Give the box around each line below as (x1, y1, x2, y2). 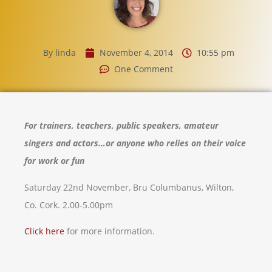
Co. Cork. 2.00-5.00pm (24, 199, 113, 211)
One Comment (114, 63, 173, 75)
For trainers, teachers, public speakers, (24, 120, 184, 132)
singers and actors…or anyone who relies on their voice (24, 137, 246, 149)
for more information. (64, 225, 155, 237)
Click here (24, 225, 64, 237)
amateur (184, 120, 219, 132)
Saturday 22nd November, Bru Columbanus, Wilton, (24, 181, 234, 193)
